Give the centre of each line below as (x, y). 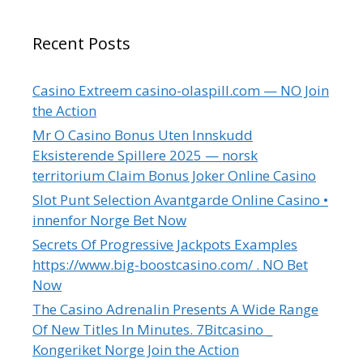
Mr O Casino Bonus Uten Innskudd (143, 135)
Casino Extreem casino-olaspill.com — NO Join (181, 90)
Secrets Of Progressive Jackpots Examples (165, 244)
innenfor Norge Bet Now (109, 220)
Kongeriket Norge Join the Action (136, 349)
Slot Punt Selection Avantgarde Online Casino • (180, 199)
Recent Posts (81, 43)
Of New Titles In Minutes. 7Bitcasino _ (152, 329)
